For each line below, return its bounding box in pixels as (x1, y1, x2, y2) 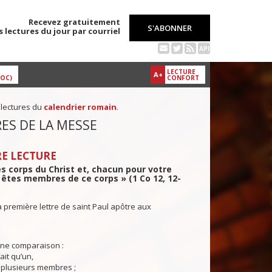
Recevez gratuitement (29, 16, 120, 27)
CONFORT (167, 73, 199, 83)
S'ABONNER (148, 22, 192, 33)
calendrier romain (43, 101, 117, 113)
